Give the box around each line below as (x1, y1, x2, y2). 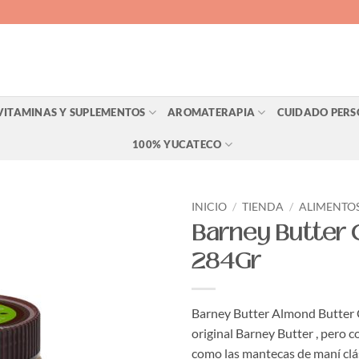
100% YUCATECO (132, 138, 222, 151)
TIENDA (242, 200, 284, 213)
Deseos (117, 283, 154, 297)
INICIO (192, 200, 227, 213)
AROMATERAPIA (167, 106, 256, 119)
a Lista (119, 254, 151, 268)
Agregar (115, 240, 155, 254)
